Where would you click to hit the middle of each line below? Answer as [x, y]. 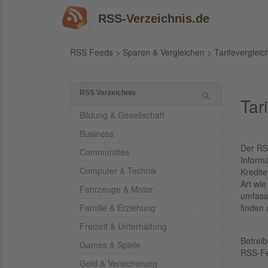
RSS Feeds [92, 52]
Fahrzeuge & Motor [116, 189]
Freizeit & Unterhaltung [123, 226]
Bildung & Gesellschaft [122, 115]
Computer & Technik [118, 170]
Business [97, 133]
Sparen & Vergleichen [164, 52]
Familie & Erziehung [118, 208]
